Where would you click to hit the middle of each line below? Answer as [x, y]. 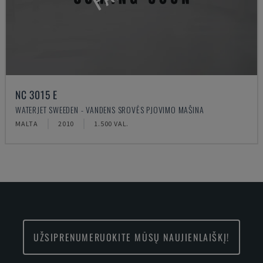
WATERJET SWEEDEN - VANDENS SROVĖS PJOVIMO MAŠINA [110, 109]
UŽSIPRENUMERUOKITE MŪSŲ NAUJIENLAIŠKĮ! [131, 237]
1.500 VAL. [112, 124]
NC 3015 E [37, 95]
